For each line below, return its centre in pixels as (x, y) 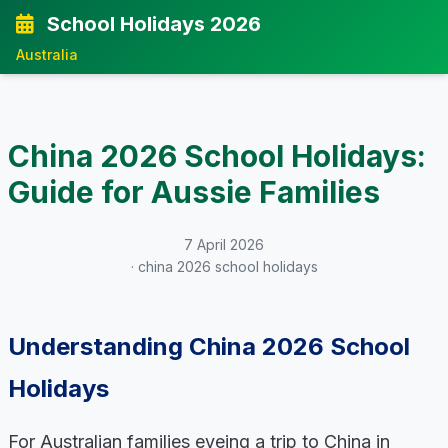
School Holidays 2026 (151, 24)
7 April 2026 (224, 244)
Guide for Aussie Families (194, 192)
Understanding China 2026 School (209, 346)
